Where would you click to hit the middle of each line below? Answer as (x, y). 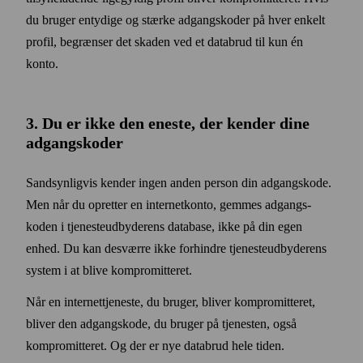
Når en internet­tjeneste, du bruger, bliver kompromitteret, (171, 301)
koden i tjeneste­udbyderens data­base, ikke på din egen (164, 226)
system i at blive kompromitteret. (109, 270)
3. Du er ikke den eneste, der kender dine (168, 123)
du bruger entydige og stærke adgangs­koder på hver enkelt (175, 19)
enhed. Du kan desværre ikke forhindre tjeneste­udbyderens (176, 248)
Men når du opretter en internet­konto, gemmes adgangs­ (169, 204)
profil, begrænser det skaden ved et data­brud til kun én (164, 41)
